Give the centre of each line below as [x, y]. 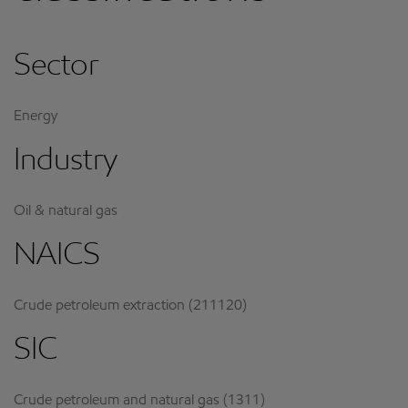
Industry [66, 162]
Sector [56, 67]
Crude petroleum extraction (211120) [130, 306]
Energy [36, 117]
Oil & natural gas [66, 211]
